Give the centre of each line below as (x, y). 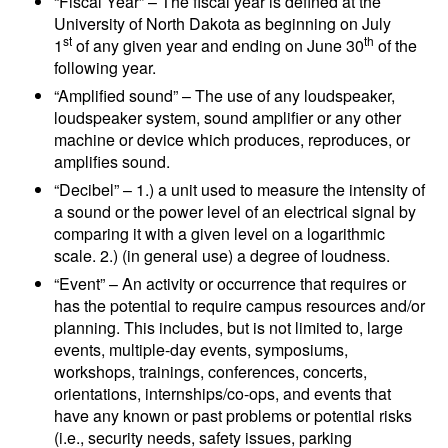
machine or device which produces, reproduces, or (232, 140)
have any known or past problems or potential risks (233, 416)
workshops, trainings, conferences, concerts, (211, 372)
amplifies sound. (112, 162)
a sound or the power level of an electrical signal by (235, 212)
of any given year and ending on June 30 (220, 46)
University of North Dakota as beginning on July (223, 24)
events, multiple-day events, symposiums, (201, 350)
